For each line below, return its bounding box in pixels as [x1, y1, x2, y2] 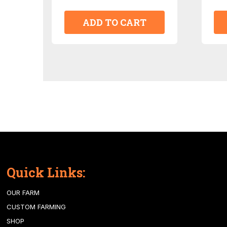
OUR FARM [6, 188, 40, 197]
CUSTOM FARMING [6, 203, 66, 211]
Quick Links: [6, 164, 85, 181]
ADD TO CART [82, 16, 146, 29]
